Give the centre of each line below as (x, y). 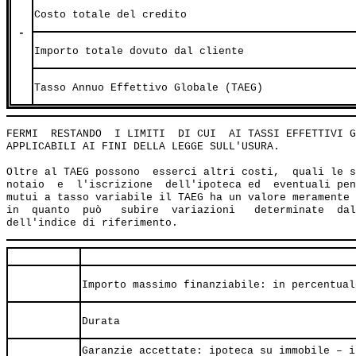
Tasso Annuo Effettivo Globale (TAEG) (149, 88)
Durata (101, 322)
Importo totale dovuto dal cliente (139, 52)
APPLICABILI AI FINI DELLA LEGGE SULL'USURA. (143, 147)
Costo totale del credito (110, 15)
